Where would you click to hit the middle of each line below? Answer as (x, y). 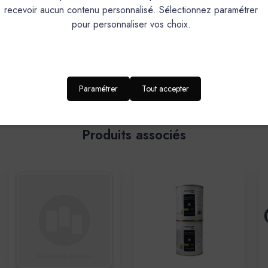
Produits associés (134, 135)
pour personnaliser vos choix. (131, 25)
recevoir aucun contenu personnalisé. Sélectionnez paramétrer (131, 10)
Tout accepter (165, 88)
